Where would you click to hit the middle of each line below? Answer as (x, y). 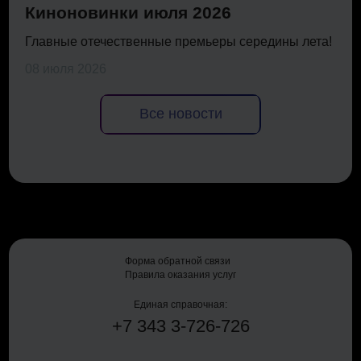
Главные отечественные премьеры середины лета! (179, 41)
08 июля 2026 (66, 68)
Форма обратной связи (178, 261)
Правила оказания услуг (180, 275)
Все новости (180, 114)
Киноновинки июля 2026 (129, 12)
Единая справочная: (180, 305)
